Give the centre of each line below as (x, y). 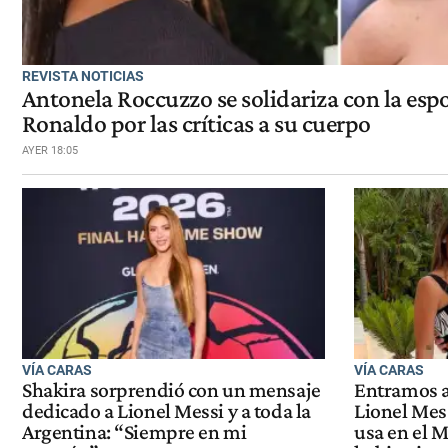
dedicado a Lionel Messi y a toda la (166, 411)
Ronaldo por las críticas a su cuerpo (196, 123)
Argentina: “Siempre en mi (134, 432)
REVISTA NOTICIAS (83, 75)
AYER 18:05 (50, 150)
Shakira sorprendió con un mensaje (171, 390)
